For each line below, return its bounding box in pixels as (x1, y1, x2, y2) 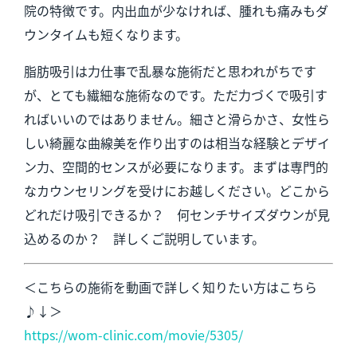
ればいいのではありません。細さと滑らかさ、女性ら (23, 108, 330, 128)
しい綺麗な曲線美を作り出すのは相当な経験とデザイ (23, 132, 330, 152)
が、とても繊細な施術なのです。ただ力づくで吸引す (23, 84, 328, 104)
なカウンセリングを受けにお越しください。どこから (23, 180, 330, 200)
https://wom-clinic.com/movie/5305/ (23, 324, 243, 344)
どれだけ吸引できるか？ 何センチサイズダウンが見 (23, 204, 330, 224)
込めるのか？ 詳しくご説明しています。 (23, 228, 265, 248)
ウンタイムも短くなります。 (23, 24, 188, 44)
